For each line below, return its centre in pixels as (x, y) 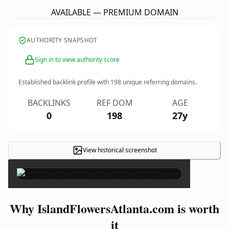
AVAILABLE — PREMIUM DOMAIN (114, 12)
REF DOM (114, 103)
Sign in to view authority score (77, 60)
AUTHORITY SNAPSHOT (62, 40)
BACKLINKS (49, 103)
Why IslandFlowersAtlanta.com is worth (114, 208)
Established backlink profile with (64, 82)
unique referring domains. (159, 82)
